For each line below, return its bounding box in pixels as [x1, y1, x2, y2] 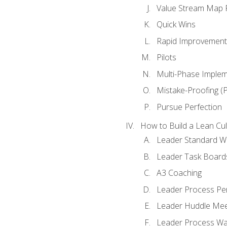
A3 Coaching [156, 167, 202, 179]
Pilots [156, 52, 176, 63]
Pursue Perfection [156, 101, 222, 112]
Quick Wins [156, 19, 196, 30]
